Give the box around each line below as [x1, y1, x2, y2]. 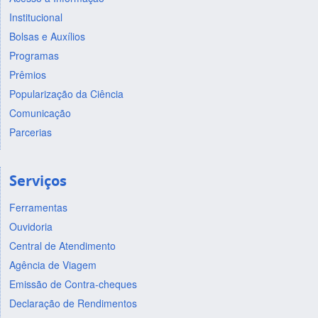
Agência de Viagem [9, 258, 97, 273]
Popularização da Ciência [9, 86, 124, 101]
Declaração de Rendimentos [9, 296, 137, 311]
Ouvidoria [9, 219, 53, 234]
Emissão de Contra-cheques [9, 277, 137, 292]
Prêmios [9, 67, 46, 82]
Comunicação [9, 105, 71, 120]
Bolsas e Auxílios [9, 28, 85, 43]
